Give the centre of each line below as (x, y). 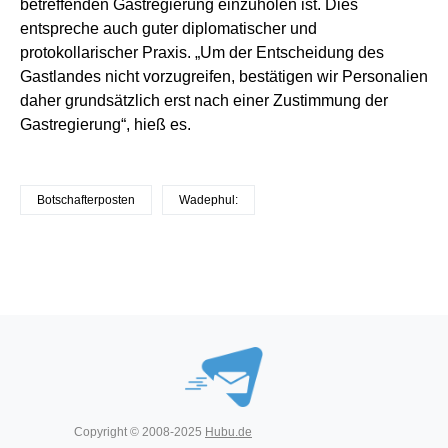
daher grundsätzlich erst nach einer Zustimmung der (204, 100)
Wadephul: (208, 199)
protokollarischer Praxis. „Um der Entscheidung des (202, 52)
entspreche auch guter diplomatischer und (168, 28)
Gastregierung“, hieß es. (105, 124)
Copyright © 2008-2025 (139, 432)
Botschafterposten (86, 199)
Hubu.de (228, 432)
